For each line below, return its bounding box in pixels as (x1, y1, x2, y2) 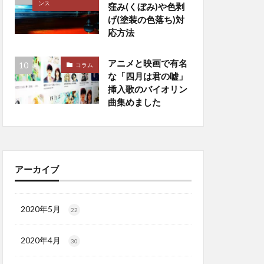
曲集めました (107, 97, 161, 108)
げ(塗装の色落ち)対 (107, 14, 184, 25)
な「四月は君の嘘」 (107, 71, 187, 82)
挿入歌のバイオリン (107, 84, 187, 95)
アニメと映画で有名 (107, 58, 187, 69)
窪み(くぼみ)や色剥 (107, 1, 184, 12)
